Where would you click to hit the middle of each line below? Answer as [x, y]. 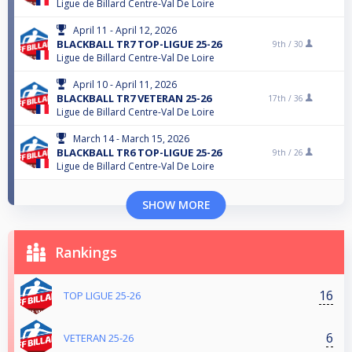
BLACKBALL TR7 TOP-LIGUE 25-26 [139, 44]
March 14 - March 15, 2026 [131, 139]
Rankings [86, 253]
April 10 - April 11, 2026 [125, 85]
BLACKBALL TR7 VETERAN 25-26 [134, 99]
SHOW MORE [176, 205]
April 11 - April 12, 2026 [125, 31]
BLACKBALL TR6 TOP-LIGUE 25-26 [139, 153]
